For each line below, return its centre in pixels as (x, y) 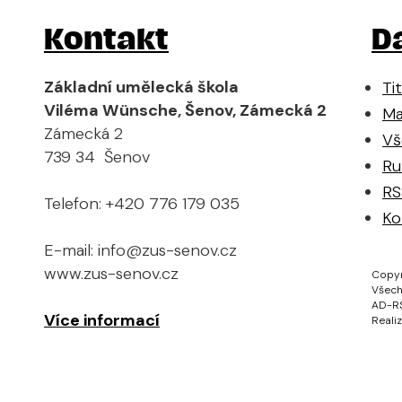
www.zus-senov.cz (111, 273)
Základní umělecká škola (141, 87)
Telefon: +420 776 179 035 (142, 203)
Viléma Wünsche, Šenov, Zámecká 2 (185, 110)
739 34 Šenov (97, 157)
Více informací (102, 320)
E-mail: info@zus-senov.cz (140, 250)
